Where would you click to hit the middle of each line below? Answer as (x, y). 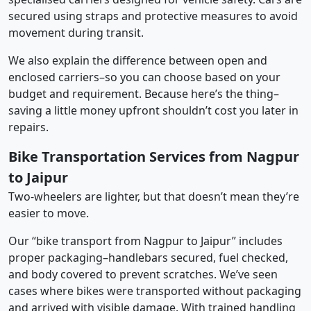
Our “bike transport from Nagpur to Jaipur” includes (145, 241)
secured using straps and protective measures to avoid (153, 16)
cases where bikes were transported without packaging (155, 291)
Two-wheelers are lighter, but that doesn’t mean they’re (154, 196)
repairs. (28, 127)
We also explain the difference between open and (138, 60)
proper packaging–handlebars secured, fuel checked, (148, 257)
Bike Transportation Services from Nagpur (154, 156)
